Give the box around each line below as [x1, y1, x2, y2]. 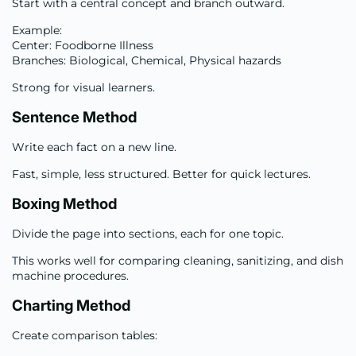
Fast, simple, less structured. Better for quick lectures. [12, 166, 311, 181]
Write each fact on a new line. [12, 139, 176, 154]
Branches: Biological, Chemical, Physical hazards [12, 52, 281, 68]
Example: [12, 22, 62, 37]
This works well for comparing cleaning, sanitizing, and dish [12, 253, 343, 268]
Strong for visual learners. [12, 79, 155, 95]
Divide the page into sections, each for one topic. [12, 226, 284, 241]
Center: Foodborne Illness [12, 37, 153, 52]
